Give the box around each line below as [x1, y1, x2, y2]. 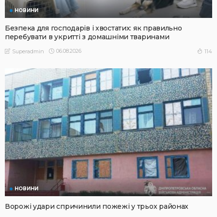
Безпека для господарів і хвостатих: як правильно [5, 23, 182, 32]
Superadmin [12, 47, 44, 55]
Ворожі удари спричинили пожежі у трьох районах [5, 202, 189, 211]
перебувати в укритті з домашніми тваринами [5, 32, 170, 41]
